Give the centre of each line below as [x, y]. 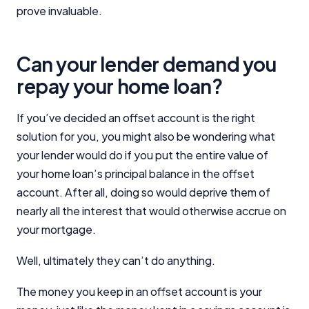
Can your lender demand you [147, 63]
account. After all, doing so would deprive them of [143, 192]
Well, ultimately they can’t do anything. [117, 260]
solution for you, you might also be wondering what [146, 136]
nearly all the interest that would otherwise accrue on [151, 210]
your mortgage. [56, 229]
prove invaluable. [60, 10]
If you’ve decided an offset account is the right [136, 117]
